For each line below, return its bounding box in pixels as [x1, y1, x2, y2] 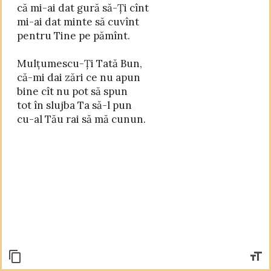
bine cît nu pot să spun [17, 85, 128, 98]
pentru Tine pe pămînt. [17, 29, 130, 42]
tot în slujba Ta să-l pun [17, 99, 132, 112]
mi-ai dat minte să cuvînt [17, 15, 139, 28]
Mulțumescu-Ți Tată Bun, [17, 57, 142, 70]
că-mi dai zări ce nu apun [17, 71, 140, 84]
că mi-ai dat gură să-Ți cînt [17, 1, 149, 15]
